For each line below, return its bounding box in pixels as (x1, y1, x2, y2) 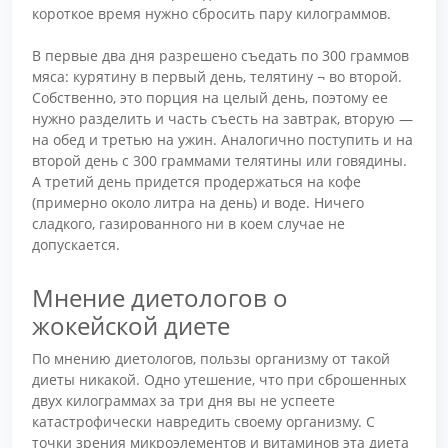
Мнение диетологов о (32, 280, 288, 314)
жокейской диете (32, 308, 230, 342)
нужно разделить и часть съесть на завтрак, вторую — (32, 109, 413, 129)
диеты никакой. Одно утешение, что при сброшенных (32, 369, 406, 389)
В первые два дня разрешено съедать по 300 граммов (32, 46, 409, 66)
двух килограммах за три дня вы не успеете (32, 390, 335, 410)
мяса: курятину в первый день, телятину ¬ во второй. (32, 67, 402, 87)
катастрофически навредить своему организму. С (32, 411, 375, 431)
